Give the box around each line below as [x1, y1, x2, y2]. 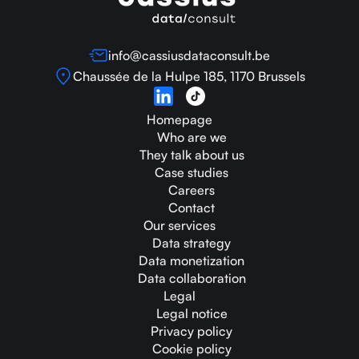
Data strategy [152, 234, 231, 251]
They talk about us [139, 146, 244, 163]
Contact [168, 199, 215, 216]
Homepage [147, 111, 212, 127]
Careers [168, 181, 215, 198]
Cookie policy [151, 340, 232, 357]
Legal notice [155, 305, 228, 321]
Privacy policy [151, 322, 232, 339]
